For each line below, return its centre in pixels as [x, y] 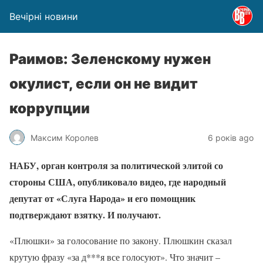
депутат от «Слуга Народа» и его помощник [102, 198]
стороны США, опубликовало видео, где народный [118, 182]
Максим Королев [65, 137]
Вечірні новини [44, 16]
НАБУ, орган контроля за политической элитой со [116, 165]
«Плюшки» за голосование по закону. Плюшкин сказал [121, 240]
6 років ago [231, 137]
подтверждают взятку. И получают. [85, 215]
